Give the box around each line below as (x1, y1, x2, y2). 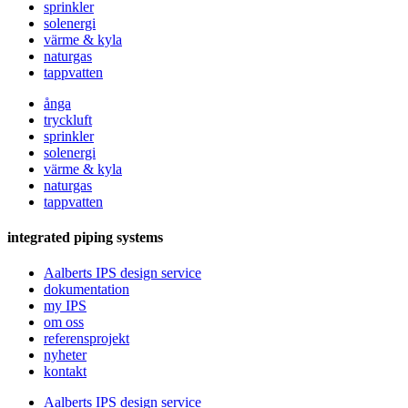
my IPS (44, 298, 87, 314)
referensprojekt (44, 331, 129, 347)
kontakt (44, 363, 87, 380)
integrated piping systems (7, 229, 163, 245)
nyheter (44, 347, 87, 363)
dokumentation (44, 281, 129, 298)
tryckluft (44, 111, 92, 127)
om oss (44, 314, 84, 331)
